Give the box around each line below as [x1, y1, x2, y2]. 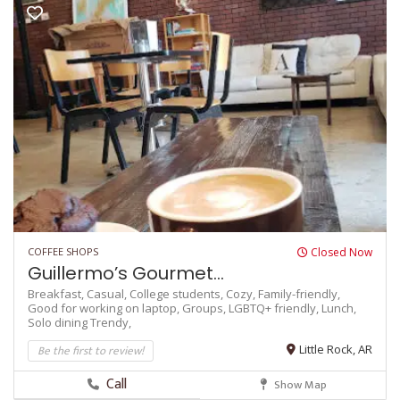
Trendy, [90, 313, 131, 330]
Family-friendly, [258, 285, 340, 302]
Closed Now [308, 244, 372, 260]
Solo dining [28, 313, 90, 330]
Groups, [182, 299, 229, 316]
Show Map [271, 374, 327, 395]
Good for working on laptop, [28, 299, 182, 316]
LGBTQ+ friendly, [229, 299, 321, 316]
